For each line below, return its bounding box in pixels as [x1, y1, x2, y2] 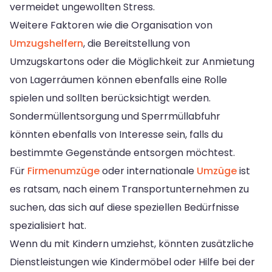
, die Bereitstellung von [83, 36, 190, 50]
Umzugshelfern [10, 36, 83, 50]
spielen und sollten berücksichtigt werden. [10, 90, 211, 105]
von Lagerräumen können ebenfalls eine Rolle [10, 72, 227, 87]
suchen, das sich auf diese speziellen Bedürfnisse [10, 200, 239, 214]
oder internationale [100, 163, 197, 178]
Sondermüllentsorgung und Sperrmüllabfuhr [10, 109, 220, 123]
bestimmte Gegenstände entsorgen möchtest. [10, 145, 235, 160]
